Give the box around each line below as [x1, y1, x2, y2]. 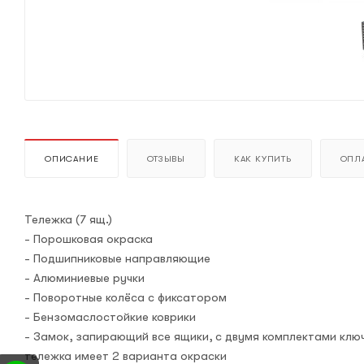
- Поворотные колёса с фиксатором [24, 289, 227, 305]
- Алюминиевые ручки [24, 270, 145, 285]
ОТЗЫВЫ [147, 153, 186, 164]
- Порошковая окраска [24, 231, 153, 246]
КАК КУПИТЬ [233, 153, 292, 164]
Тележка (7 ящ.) [24, 211, 112, 227]
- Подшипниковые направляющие [24, 250, 210, 266]
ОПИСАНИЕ [45, 153, 99, 164]
